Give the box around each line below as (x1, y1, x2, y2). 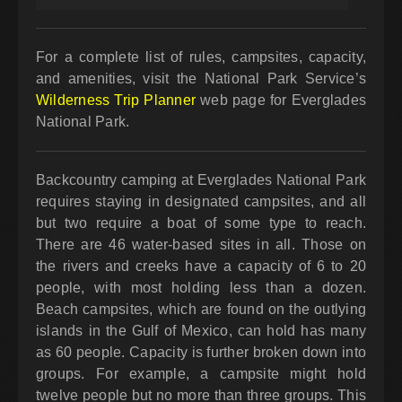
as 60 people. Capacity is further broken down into (36, 345, 366, 361)
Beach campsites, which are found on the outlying (36, 301, 366, 318)
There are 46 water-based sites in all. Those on (36, 237, 366, 253)
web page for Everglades (196, 92, 366, 109)
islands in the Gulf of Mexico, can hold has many (36, 323, 366, 339)
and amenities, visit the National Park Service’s (36, 71, 366, 87)
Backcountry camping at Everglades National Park (36, 172, 366, 188)
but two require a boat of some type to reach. (36, 215, 366, 232)
